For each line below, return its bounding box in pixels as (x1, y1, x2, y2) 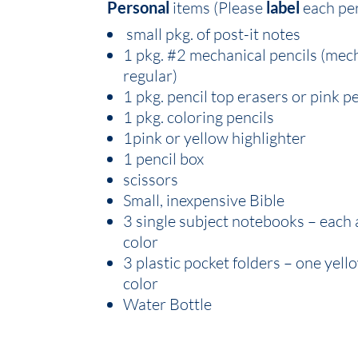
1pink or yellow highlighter (123, 127, 307, 148)
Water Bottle (123, 293, 213, 314)
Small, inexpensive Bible (123, 189, 285, 210)
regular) (123, 65, 178, 86)
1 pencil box (123, 148, 205, 169)
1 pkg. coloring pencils (123, 106, 275, 127)
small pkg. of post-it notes (123, 23, 301, 44)
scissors (123, 169, 179, 189)
